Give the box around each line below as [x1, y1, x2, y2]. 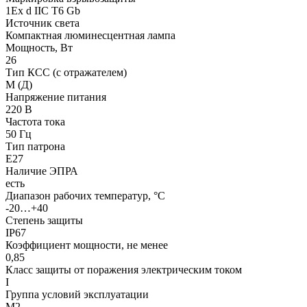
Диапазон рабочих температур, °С [5, 189, 165, 201]
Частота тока [5, 115, 65, 127]
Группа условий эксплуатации [5, 288, 149, 300]
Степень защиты [5, 214, 83, 226]
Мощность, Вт [5, 41, 73, 53]
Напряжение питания [5, 90, 106, 103]
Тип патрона [5, 140, 65, 152]
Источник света [5, 16, 79, 29]
